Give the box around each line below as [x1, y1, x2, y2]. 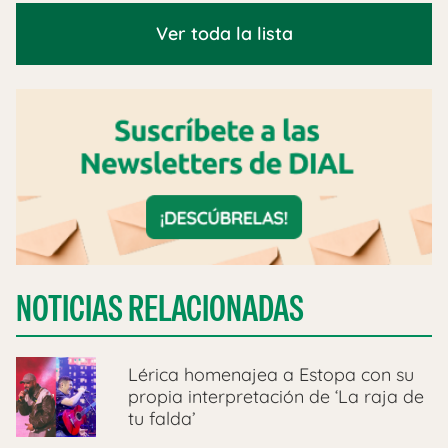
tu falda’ [128, 407, 195, 431]
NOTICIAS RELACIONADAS [16, 285, 304, 333]
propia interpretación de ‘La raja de [128, 385, 424, 409]
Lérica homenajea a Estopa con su [128, 363, 414, 387]
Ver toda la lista [155, 22, 293, 45]
